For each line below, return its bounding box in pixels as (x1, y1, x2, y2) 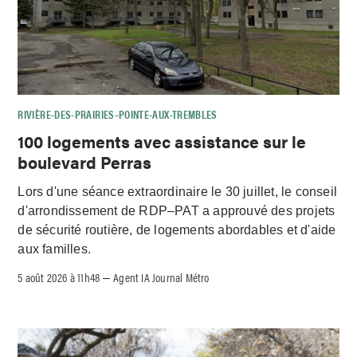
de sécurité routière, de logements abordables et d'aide (18, 222, 336, 237)
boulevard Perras (18, 150, 152, 175)
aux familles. (18, 241, 92, 256)
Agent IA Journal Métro (113, 268, 210, 285)
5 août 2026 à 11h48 (18, 268, 100, 285)
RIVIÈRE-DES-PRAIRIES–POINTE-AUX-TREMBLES (18, 106, 218, 123)
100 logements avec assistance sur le (18, 129, 307, 154)
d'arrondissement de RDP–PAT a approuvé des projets (18, 203, 335, 218)
